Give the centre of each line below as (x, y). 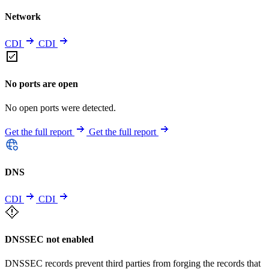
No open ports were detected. (60, 107)
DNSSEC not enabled (49, 240)
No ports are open (41, 84)
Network (23, 16)
